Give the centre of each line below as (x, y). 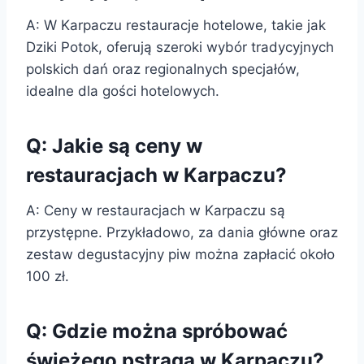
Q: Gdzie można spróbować (157, 331)
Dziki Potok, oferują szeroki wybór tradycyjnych (180, 47)
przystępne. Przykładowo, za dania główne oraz (182, 232)
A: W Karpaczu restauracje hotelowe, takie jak (176, 25)
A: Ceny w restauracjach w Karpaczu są (156, 210)
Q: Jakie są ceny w (114, 145)
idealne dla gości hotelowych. (123, 91)
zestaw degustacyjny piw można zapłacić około (180, 254)
